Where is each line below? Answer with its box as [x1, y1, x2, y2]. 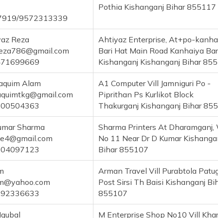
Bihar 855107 [98, 145, 148, 155]
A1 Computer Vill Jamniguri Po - [98, 78, 211, 89]
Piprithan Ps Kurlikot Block [98, 90, 194, 100]
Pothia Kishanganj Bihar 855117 [98, 2, 216, 12]
